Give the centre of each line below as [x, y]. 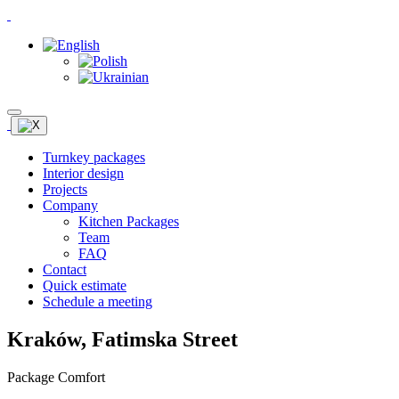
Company [70, 205]
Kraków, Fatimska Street [122, 339]
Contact [65, 269]
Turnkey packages [94, 157]
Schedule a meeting [98, 301]
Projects [65, 189]
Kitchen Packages [129, 221]
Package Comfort [56, 377]
